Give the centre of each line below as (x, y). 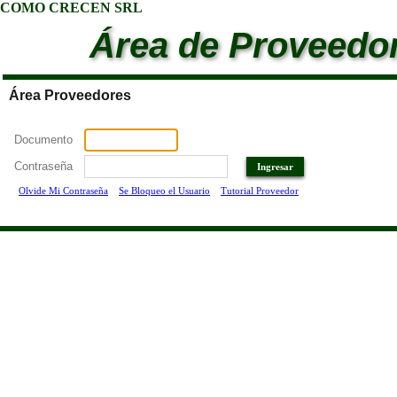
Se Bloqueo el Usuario (164, 191)
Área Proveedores (70, 95)
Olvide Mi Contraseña (63, 191)
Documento (43, 140)
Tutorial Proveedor (260, 191)
